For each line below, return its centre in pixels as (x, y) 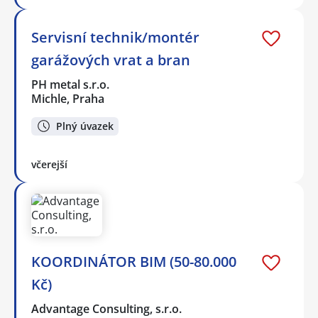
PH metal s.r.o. (71, 84)
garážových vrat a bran (111, 60)
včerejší (49, 165)
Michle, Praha (68, 98)
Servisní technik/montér (115, 37)
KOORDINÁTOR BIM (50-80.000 (134, 262)
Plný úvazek (85, 126)
